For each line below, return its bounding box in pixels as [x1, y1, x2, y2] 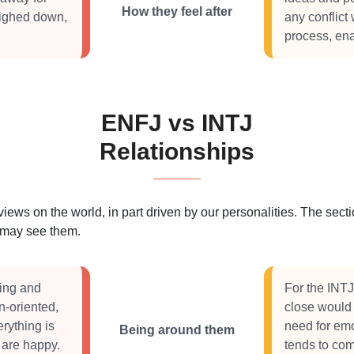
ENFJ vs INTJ [101, 110, 253, 136]
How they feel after [122, 4, 232, 18]
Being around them [119, 322, 235, 337]
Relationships [100, 138, 254, 164]
